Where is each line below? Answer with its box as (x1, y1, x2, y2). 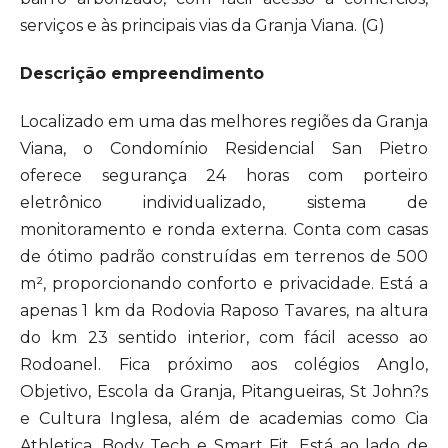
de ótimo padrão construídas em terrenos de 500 (20, 247, 428, 267)
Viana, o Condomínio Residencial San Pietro (20, 139, 428, 159)
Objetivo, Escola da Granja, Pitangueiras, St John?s (20, 382, 428, 402)
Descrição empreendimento (20, 63, 264, 83)
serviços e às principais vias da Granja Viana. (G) (20, 15, 385, 35)
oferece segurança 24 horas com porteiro (20, 166, 428, 186)
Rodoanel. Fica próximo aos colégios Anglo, (20, 355, 428, 375)
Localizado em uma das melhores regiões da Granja (20, 112, 428, 132)
